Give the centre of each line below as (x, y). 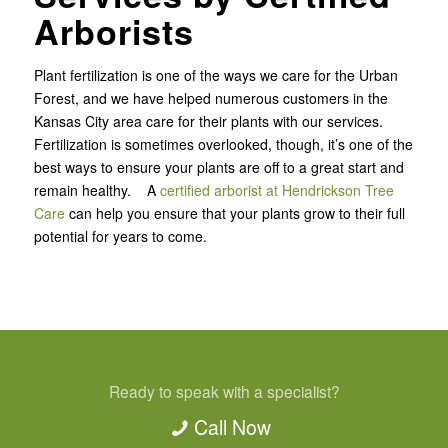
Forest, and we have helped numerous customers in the (210, 98)
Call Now (232, 427)
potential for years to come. (120, 236)
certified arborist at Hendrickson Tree (276, 190)
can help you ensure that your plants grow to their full (234, 213)
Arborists (113, 31)
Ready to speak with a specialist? (224, 390)
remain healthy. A (96, 190)
